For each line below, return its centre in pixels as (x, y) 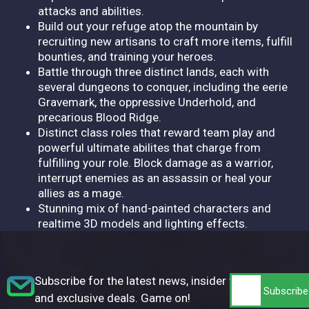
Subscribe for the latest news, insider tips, (142, 280)
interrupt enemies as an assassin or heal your (155, 178)
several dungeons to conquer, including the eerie (163, 87)
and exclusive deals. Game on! (112, 298)
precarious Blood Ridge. (100, 117)
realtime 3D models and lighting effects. (143, 223)
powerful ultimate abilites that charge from (149, 147)
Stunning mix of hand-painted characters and (154, 208)
